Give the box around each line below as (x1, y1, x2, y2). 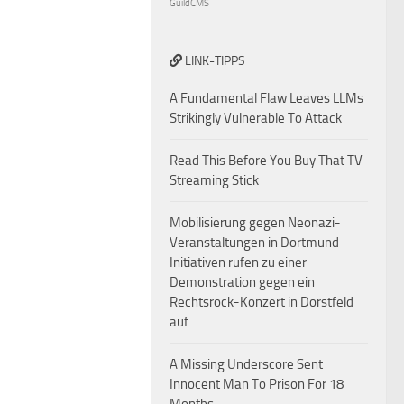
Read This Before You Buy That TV (170, 152, 363, 169)
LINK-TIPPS (182, 53, 246, 69)
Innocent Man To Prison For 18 (170, 376, 344, 392)
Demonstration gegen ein (170, 274, 315, 290)
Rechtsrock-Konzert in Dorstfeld (170, 294, 353, 310)
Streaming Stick (170, 172, 259, 188)
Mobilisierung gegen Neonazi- (170, 215, 341, 231)
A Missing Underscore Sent (170, 356, 323, 372)
